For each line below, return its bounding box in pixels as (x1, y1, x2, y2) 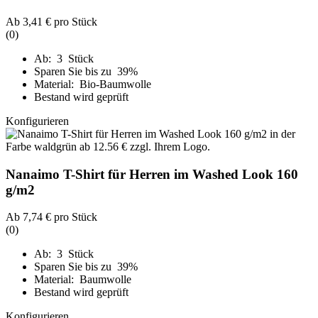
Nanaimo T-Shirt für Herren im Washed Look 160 (6, 166, 298, 182)
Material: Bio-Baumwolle (34, 77, 151, 90)
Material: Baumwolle (34, 273, 131, 286)
